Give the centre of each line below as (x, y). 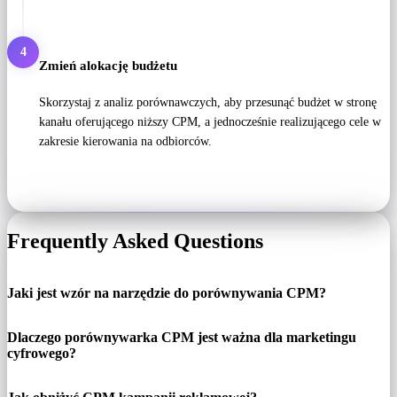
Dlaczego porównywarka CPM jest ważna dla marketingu (182, 338)
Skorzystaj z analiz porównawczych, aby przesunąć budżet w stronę (208, 103)
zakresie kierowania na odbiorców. (125, 142)
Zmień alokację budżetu (108, 65)
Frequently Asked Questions (135, 241)
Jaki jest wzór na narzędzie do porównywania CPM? (167, 293)
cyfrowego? (42, 354)
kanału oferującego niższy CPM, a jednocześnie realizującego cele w (210, 122)
